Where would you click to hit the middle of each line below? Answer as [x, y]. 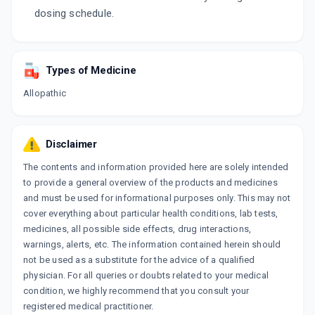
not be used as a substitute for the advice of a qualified [139, 260]
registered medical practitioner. [89, 307]
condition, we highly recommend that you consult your [136, 291]
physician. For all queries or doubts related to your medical [146, 276]
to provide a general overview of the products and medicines [150, 183]
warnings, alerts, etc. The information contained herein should [152, 245]
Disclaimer [71, 144]
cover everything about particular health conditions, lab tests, [151, 214]
